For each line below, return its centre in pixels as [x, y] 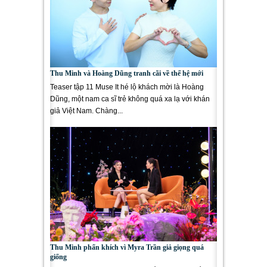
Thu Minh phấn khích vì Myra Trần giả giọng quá [127, 247]
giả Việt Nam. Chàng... [86, 111]
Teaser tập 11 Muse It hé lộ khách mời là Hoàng [127, 87]
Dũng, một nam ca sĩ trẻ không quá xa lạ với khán [130, 99]
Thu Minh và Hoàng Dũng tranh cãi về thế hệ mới [127, 73]
